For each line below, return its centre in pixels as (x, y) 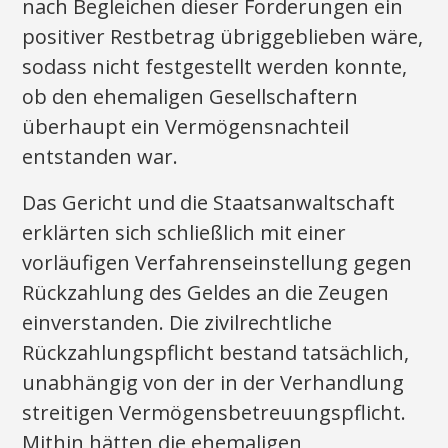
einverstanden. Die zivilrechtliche (177, 322)
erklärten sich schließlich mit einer (184, 232)
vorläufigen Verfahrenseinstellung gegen (217, 262)
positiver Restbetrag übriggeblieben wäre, (223, 36)
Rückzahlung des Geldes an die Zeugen (206, 292)
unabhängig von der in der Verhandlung (213, 382)
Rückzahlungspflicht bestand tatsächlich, (216, 352)
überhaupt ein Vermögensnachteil (186, 126)
